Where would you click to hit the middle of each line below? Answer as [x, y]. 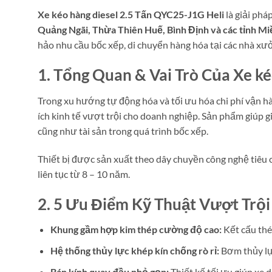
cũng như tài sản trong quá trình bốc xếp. [123, 131]
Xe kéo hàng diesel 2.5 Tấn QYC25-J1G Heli [131, 15]
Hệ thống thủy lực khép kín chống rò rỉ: [134, 251]
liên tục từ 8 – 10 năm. [84, 174]
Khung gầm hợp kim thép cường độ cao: [136, 229]
